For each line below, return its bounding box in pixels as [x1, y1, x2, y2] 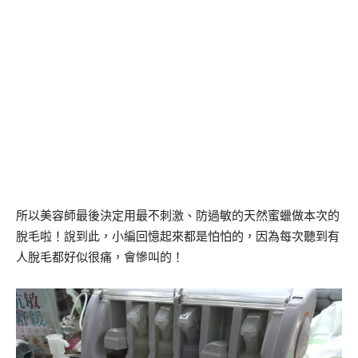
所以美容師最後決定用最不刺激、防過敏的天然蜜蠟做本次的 [16, 208, 340, 224]
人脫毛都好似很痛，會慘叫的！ [16, 249, 184, 265]
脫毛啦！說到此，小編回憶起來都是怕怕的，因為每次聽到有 [16, 229, 340, 245]
